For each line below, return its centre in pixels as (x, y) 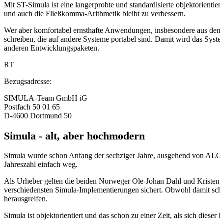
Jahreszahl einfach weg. (41, 165)
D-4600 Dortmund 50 (38, 115)
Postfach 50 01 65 (32, 107)
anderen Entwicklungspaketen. (52, 48)
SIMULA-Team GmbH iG (46, 98)
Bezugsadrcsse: (28, 81)
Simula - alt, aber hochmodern (74, 136)
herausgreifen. (26, 199)
